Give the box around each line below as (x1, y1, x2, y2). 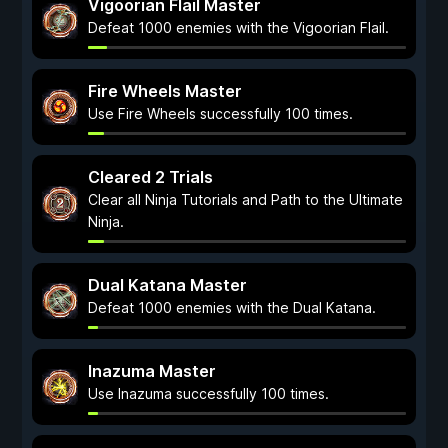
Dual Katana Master (88, 275, 247, 295)
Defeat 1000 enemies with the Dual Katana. (88, 299, 376, 316)
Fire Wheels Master (88, 81, 242, 101)
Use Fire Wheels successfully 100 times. (88, 105, 353, 122)
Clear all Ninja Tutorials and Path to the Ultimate (88, 191, 403, 208)
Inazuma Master (88, 361, 216, 381)
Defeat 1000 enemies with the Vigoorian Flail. (88, 19, 389, 36)
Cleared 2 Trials (88, 167, 213, 187)
